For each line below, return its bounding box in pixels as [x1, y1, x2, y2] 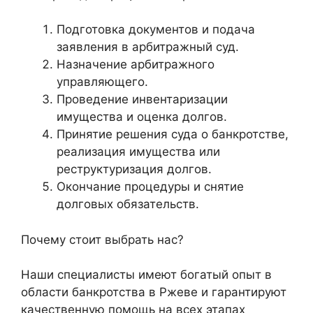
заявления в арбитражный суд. [57, 40, 239, 54]
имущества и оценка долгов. [57, 110, 227, 124]
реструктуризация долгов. [57, 162, 212, 177]
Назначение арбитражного [57, 57, 214, 72]
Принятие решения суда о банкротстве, [57, 127, 289, 142]
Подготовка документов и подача [57, 22, 255, 37]
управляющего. [57, 75, 148, 89]
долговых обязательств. [57, 197, 199, 212]
